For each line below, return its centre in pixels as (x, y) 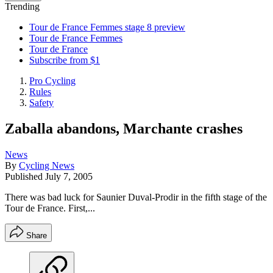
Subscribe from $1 (65, 60)
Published (25, 176)
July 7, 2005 (69, 176)
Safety (41, 103)
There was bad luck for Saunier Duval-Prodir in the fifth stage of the (136, 197)
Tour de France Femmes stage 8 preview (107, 27)
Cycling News (47, 165)
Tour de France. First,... (50, 208)
